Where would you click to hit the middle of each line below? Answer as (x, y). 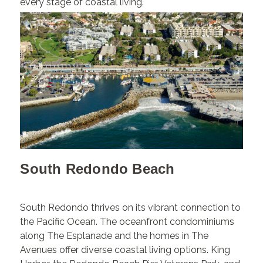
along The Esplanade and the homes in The (114, 235)
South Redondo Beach (97, 168)
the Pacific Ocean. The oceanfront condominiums (127, 221)
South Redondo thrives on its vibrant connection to (131, 207)
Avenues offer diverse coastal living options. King (125, 249)
